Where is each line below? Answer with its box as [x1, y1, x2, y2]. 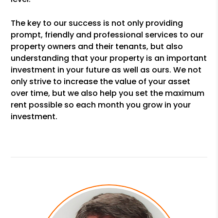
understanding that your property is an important [11, 53, 207, 64]
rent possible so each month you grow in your [11, 99, 191, 110]
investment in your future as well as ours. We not [11, 64, 202, 75]
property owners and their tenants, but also [11, 41, 183, 52]
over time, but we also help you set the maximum [11, 88, 205, 99]
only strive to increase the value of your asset [11, 76, 191, 87]
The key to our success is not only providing [11, 18, 183, 29]
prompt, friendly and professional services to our [11, 29, 204, 40]
